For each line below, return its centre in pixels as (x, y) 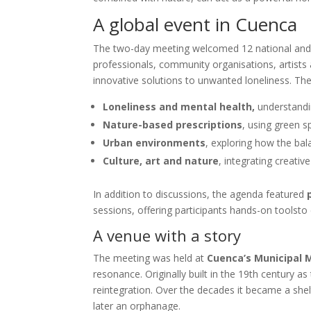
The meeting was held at (150, 258)
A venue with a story (167, 235)
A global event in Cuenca (195, 24)
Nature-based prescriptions (173, 124)
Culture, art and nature (161, 160)
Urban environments (154, 142)
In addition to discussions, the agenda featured (200, 194)
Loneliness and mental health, (179, 106)
